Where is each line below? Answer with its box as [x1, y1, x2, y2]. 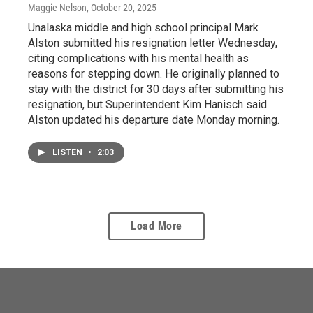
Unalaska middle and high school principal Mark [28, 20, 259, 34]
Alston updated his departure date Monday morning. [28, 112, 279, 126]
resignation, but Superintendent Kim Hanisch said [28, 97, 267, 111]
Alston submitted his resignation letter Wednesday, [28, 36, 277, 50]
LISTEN [52, 147, 85, 157]
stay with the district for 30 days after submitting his [28, 82, 284, 96]
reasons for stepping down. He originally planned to [28, 66, 279, 80]
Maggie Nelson [28, 1, 87, 13]
